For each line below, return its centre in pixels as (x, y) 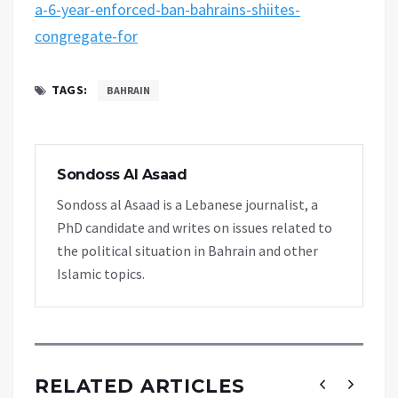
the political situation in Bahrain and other (187, 250)
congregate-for (86, 36)
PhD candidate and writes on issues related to (195, 227)
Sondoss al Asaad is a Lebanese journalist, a (187, 204)
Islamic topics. (101, 273)
